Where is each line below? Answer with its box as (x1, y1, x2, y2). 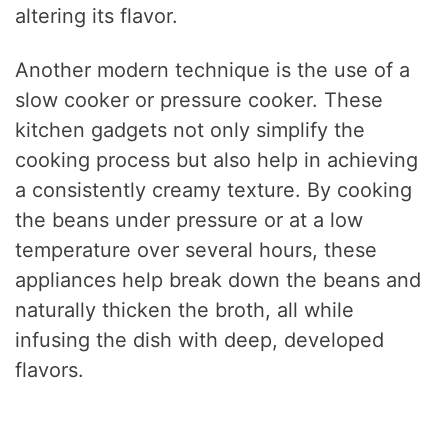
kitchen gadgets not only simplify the (15, 117, 366, 142)
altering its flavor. (15, 3, 179, 28)
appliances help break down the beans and (15, 267, 422, 292)
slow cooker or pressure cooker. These (15, 87, 384, 112)
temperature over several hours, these (15, 237, 378, 262)
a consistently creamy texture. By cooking (15, 177, 413, 202)
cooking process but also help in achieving (15, 147, 419, 172)
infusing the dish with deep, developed (15, 327, 385, 352)
